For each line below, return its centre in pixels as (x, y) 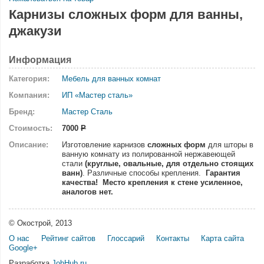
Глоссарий (126, 238)
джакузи (35, 31)
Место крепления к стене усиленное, (173, 182)
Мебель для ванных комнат (111, 79)
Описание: (29, 145)
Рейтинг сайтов (68, 238)
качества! (81, 182)
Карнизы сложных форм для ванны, (126, 14)
